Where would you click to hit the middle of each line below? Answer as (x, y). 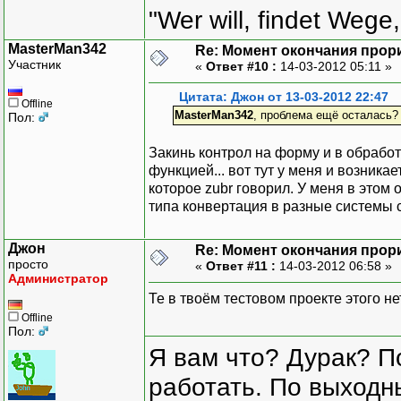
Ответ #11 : (241, 265)
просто (28, 264)
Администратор (58, 278)
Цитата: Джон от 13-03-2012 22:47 (284, 97)
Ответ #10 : (241, 66)
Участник (34, 64)
